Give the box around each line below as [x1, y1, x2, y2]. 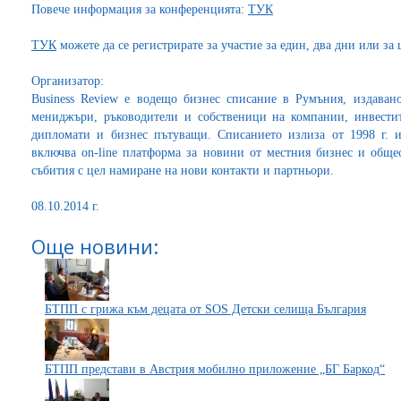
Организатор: [31, 74, 104, 88]
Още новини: [31, 233, 158, 260]
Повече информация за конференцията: [31, 3, 248, 16]
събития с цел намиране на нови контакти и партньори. [31, 164, 337, 177]
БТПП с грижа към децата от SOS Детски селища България [45, 303, 366, 316]
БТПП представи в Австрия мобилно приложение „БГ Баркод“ [45, 363, 385, 376]
